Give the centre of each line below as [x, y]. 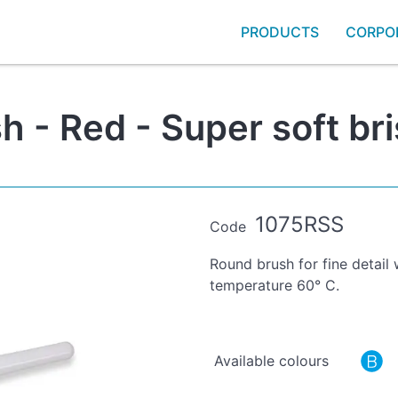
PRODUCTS [280, 32]
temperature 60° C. [275, 286]
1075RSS [299, 224]
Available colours [271, 360]
